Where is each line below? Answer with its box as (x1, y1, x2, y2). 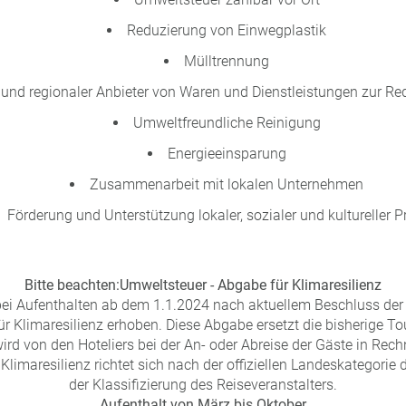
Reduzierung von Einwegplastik (127, 22, 326, 39)
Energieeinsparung (167, 145, 286, 162)
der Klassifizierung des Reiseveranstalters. (69, 376, 337, 393)
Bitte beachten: (24, 276, 120, 294)
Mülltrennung (184, 53, 269, 70)
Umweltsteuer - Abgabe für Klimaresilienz (120, 276, 382, 294)
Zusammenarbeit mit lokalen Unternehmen (90, 176, 363, 193)
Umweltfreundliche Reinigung (132, 114, 321, 131)
